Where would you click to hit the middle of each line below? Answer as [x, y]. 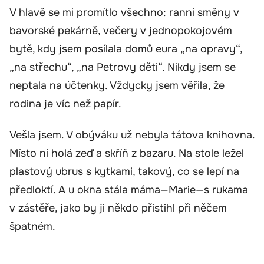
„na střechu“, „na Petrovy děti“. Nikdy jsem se [123, 67]
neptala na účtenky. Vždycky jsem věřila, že [117, 85]
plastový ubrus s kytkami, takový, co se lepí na [124, 172]
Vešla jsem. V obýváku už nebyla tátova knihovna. [132, 135]
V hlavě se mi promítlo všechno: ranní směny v [124, 12]
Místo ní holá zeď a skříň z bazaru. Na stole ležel [127, 154]
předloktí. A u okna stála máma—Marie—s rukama [129, 190]
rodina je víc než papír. [65, 103]
